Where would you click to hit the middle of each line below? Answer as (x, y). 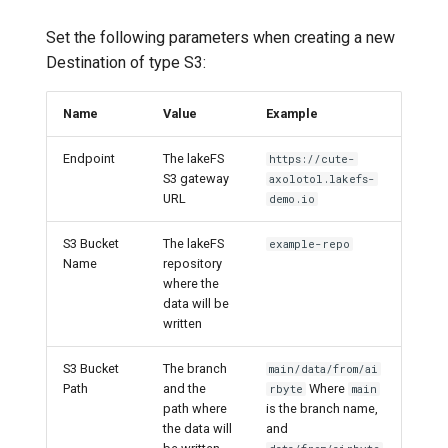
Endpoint (89, 158)
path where (195, 408)
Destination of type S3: (126, 62)
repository (192, 263)
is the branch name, (322, 408)
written (182, 323)
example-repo (310, 243)
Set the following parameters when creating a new (220, 37)
